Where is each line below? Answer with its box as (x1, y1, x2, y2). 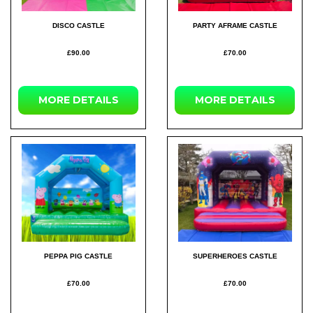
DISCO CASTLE (52, 22, 105, 29)
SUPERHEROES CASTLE (192, 252, 277, 260)
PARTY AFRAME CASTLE (192, 22, 277, 29)
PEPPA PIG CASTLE (44, 252, 112, 260)
